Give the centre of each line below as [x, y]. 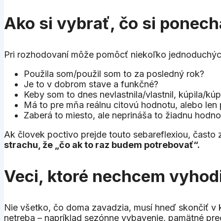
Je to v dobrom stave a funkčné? [91, 84]
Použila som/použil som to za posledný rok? [114, 74]
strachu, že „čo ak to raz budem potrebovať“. [102, 145]
